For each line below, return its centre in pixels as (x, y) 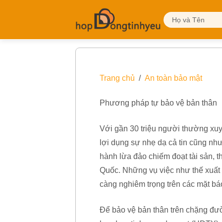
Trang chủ (117, 78)
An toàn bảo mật (173, 78)
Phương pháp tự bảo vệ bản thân (158, 103)
